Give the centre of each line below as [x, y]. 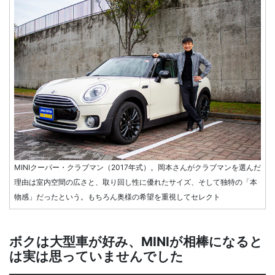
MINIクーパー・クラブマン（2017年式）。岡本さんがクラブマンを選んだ [137, 168]
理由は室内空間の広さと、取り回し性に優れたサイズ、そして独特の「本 [136, 182]
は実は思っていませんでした [96, 257]
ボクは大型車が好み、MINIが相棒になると [136, 242]
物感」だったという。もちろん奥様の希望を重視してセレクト [117, 197]
